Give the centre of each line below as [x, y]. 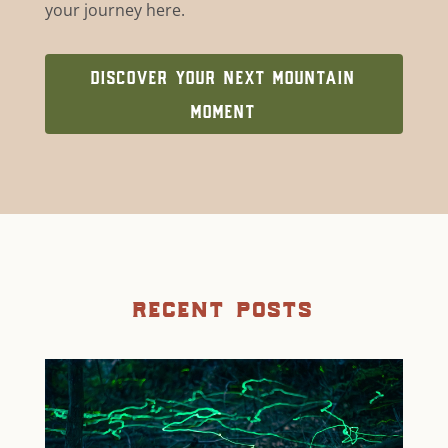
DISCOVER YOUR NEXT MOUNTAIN [224, 76]
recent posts [224, 306]
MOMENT [224, 110]
